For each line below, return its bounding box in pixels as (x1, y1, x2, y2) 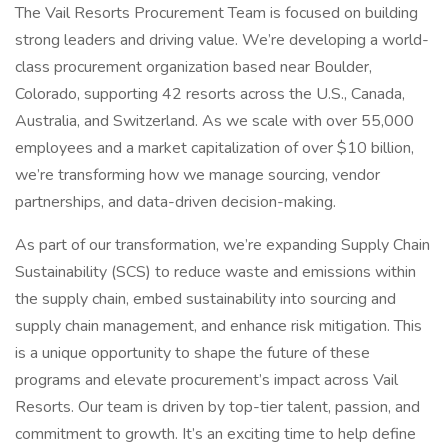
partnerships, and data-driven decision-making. (15, 191, 336, 213)
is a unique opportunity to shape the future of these (15, 342, 370, 364)
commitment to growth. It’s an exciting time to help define (15, 423, 416, 445)
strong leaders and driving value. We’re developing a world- (15, 29, 429, 51)
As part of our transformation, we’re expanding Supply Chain (15, 234, 430, 256)
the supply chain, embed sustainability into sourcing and (15, 288, 396, 310)
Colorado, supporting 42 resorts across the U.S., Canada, (15, 83, 405, 105)
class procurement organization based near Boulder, (15, 56, 372, 78)
